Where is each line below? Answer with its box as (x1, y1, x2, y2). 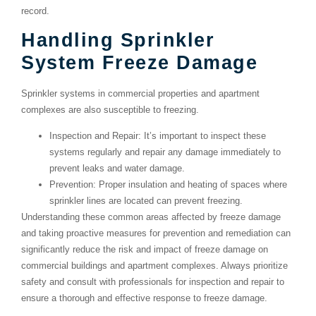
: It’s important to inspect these (138, 130, 266, 142)
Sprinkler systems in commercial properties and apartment (21, 88, 260, 99)
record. (21, 5, 49, 16)
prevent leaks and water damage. (49, 163, 185, 174)
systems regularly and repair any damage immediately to (49, 147, 281, 158)
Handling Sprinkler (21, 29, 214, 51)
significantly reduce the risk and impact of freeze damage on (21, 244, 268, 255)
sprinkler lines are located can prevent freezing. (49, 195, 243, 207)
